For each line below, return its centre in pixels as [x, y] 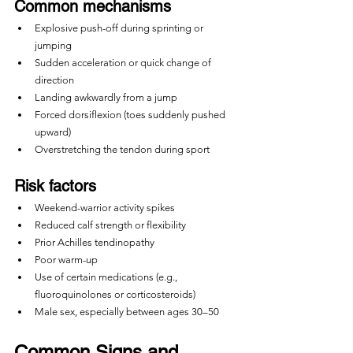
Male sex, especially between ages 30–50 [127, 312]
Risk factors [55, 186]
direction [54, 80]
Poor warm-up [66, 260]
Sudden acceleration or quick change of [124, 63]
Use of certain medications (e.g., [107, 277]
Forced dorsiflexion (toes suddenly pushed [131, 115]
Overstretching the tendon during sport [122, 149]
